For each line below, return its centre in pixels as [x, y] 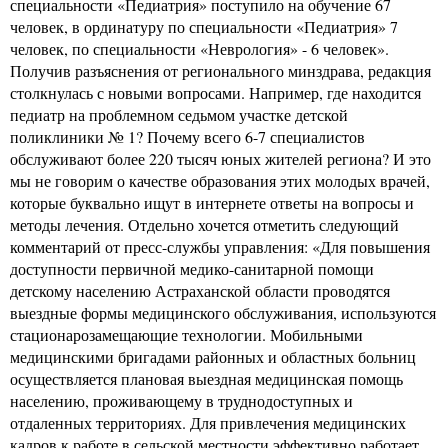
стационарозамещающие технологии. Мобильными [186, 334]
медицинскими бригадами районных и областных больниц [213, 356]
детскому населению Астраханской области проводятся [200, 290]
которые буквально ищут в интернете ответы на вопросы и [212, 202]
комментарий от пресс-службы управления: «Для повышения [220, 246]
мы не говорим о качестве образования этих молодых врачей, [220, 180]
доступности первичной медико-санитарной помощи [192, 268]
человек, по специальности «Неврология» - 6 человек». [199, 48]
